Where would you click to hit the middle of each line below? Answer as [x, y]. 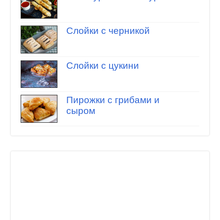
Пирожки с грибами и [113, 100]
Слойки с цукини [102, 65]
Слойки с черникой [108, 31]
